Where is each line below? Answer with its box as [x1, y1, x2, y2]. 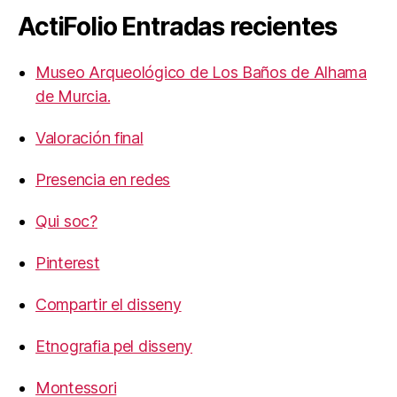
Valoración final [35, 128, 144, 147]
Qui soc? [35, 212, 97, 230]
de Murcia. [35, 87, 111, 105]
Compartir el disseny [35, 295, 182, 314]
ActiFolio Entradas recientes [18, 12, 337, 42]
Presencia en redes [35, 170, 171, 189]
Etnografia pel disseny [35, 337, 193, 355]
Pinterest [35, 253, 100, 272]
